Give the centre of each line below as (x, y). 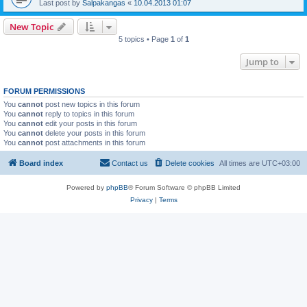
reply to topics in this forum (89, 113)
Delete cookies (190, 163)
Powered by (86, 188)
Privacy (141, 200)
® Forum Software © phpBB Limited (184, 188)
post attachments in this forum (94, 142)
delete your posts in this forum (94, 133)
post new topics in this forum (91, 104)
